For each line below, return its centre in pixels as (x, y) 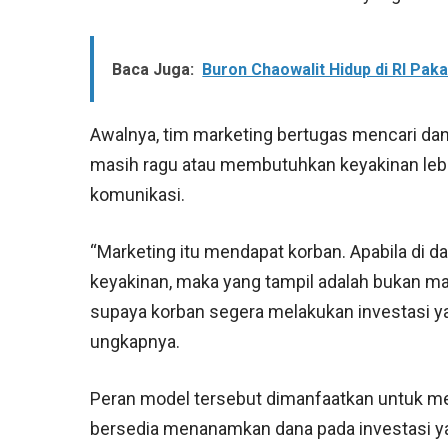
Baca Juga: (153, 70)
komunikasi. (138, 195)
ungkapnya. (135, 342)
